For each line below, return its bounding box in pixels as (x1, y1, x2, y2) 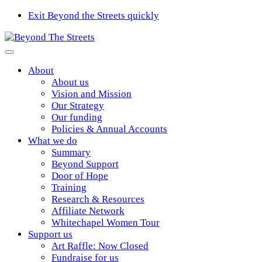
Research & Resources (51, 194, 144, 205)
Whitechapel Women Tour (51, 217, 160, 228)
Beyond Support (51, 158, 119, 170)
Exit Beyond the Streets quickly (28, 10, 159, 21)
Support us (28, 229, 73, 240)
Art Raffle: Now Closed (51, 240, 149, 251)
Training (51, 182, 87, 193)
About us (51, 77, 89, 88)
